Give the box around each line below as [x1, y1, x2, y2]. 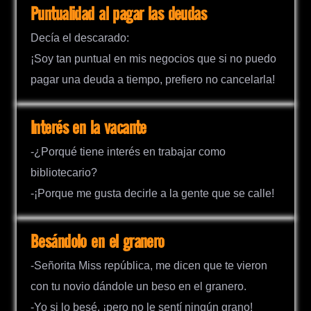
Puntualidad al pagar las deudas [31, 4, 207, 25]
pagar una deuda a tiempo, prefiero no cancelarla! [31, 74, 275, 86]
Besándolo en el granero [31, 233, 165, 253]
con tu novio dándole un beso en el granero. [31, 280, 246, 293]
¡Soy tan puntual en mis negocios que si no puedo [31, 53, 276, 65]
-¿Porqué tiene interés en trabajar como [31, 146, 226, 158]
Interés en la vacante [31, 119, 146, 140]
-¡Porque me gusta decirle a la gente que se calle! [31, 187, 274, 200]
